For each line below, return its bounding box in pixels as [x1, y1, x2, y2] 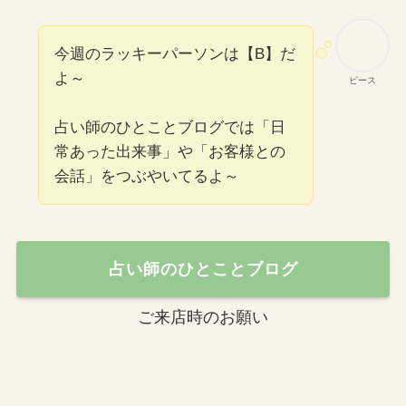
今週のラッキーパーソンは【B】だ [53, 45, 295, 63]
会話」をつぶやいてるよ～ [53, 168, 239, 186]
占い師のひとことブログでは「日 [53, 119, 285, 137]
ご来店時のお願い [138, 307, 268, 326]
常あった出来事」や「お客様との [53, 143, 285, 161]
